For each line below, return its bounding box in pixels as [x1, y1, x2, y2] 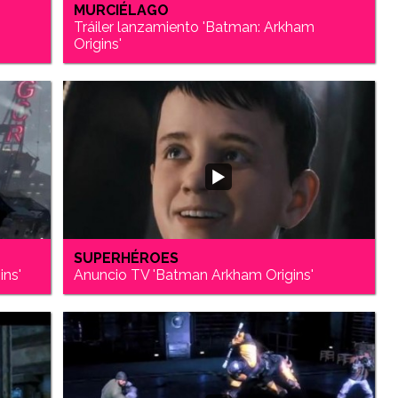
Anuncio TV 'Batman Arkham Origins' [74, 266, 314, 283]
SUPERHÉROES [74, 249, 179, 267]
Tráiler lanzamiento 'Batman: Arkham [74, 18, 315, 36]
